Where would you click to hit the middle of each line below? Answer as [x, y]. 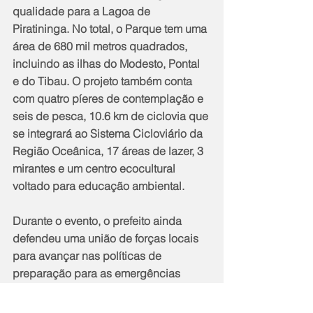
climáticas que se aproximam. [87, 291]
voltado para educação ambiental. [99, 186]
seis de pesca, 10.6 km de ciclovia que [112, 116]
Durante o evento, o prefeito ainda [99, 221]
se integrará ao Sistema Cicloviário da [109, 134]
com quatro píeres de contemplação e [109, 99]
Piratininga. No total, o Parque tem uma [111, 29]
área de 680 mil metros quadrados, [101, 46]
